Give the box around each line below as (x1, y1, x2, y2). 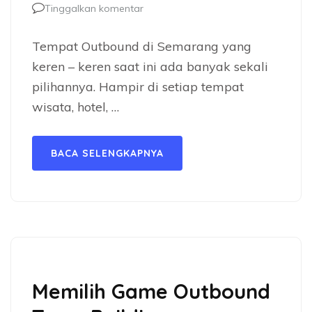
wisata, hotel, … (32, 99, 119, 115)
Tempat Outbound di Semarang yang (32, 38, 251, 54)
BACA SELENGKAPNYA (51, 147, 164, 159)
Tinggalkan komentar (45, 2, 143, 15)
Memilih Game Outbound (32, 279, 270, 304)
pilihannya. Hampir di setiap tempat (32, 79, 244, 95)
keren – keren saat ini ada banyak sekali (32, 58, 268, 75)
